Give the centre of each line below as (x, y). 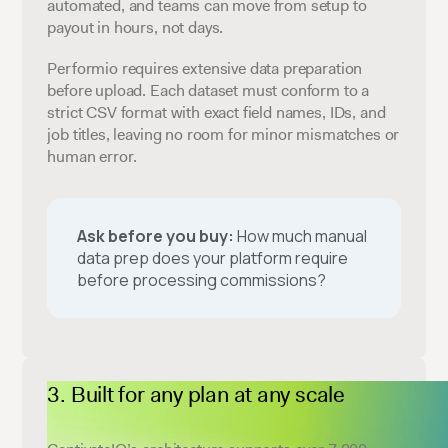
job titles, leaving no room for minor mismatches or (223, 134)
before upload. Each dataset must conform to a (208, 90)
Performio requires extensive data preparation (205, 68)
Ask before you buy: (156, 235)
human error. (92, 156)
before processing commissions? (202, 279)
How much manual (301, 235)
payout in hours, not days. (135, 27)
